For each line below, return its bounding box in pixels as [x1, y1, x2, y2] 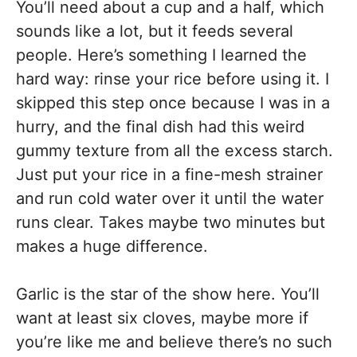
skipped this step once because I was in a [16, 92, 330, 112]
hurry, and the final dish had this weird [16, 116, 304, 136]
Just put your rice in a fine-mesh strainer [16, 164, 323, 184]
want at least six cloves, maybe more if [16, 308, 308, 328]
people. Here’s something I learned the [16, 45, 307, 65]
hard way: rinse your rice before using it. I [16, 69, 329, 88]
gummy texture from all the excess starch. [16, 140, 333, 160]
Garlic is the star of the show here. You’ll [16, 284, 320, 304]
